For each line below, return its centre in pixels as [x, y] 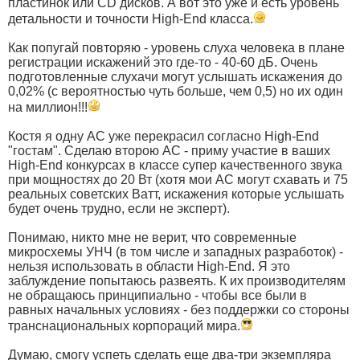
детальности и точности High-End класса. [131, 18]
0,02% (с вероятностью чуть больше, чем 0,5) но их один [176, 91]
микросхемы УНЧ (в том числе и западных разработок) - [176, 252]
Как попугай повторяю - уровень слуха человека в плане [176, 47]
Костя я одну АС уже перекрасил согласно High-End [164, 136]
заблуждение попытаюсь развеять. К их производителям [177, 280]
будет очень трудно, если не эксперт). [119, 208]
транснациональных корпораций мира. [124, 325]
